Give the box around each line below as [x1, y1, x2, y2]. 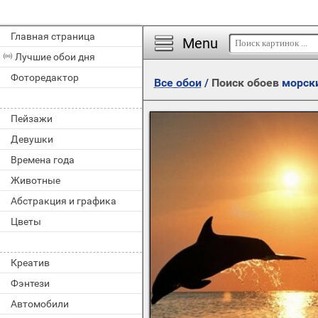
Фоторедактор [11, 72, 79, 83]
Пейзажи [11, 113, 53, 124]
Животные [11, 175, 60, 186]
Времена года [11, 154, 75, 165]
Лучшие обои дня [15, 51, 95, 62]
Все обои [153, 76, 202, 89]
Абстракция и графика [11, 195, 116, 207]
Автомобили [11, 298, 69, 309]
